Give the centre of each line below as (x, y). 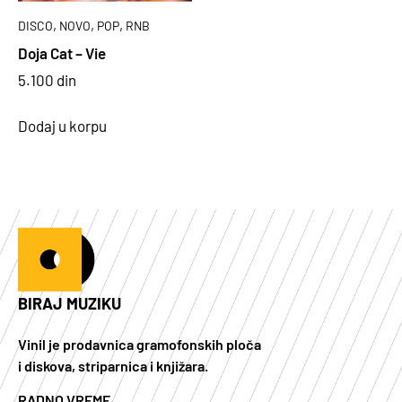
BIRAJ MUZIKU (70, 303)
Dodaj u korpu (62, 125)
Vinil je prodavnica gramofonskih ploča (140, 344)
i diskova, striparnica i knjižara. (113, 365)
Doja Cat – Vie (62, 52)
